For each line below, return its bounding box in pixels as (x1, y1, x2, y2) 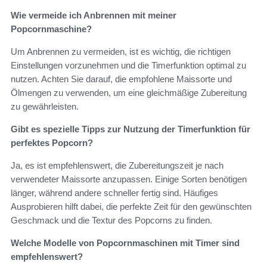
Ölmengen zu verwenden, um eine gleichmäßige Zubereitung (11, 88, 247, 98)
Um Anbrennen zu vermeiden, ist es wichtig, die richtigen (11, 46, 231, 57)
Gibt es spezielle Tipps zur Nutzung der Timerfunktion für (11, 124, 250, 135)
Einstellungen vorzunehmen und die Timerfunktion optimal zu (11, 60, 246, 71)
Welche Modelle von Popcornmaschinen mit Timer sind (11, 238, 240, 249)
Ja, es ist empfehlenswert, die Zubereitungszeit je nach (11, 160, 223, 171)
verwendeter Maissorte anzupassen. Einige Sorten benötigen (11, 174, 247, 185)
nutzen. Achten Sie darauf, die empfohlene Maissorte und (11, 74, 232, 85)
